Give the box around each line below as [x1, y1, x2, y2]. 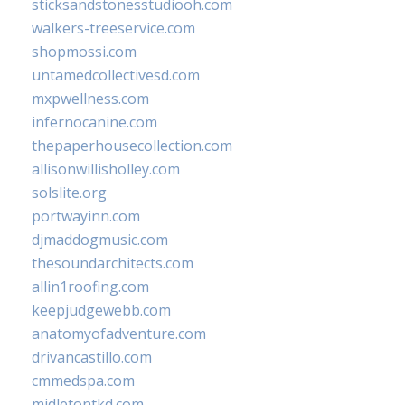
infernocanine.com [32, 111, 157, 132]
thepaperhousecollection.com [32, 135, 232, 155]
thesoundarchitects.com [32, 252, 193, 273]
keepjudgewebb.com [32, 299, 171, 320]
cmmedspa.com [32, 370, 135, 391]
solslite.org [32, 182, 107, 202]
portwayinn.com [32, 205, 140, 226]
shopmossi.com [32, 41, 137, 61]
